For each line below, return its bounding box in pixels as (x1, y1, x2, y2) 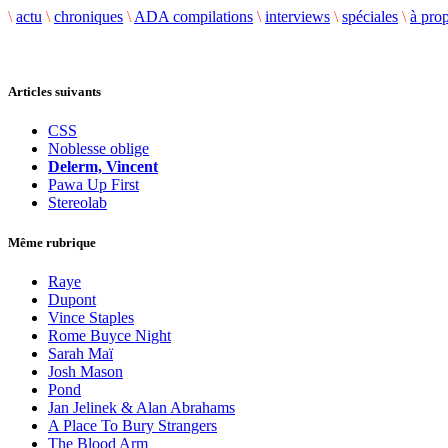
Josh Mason (48, 362, 123, 380)
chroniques (54, 8, 123, 25)
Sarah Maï (48, 344, 113, 362)
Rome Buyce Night (48, 326, 171, 344)
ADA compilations (134, 8, 253, 25)
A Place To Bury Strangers (48, 416, 217, 434)
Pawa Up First (48, 176, 139, 194)
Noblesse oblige (48, 140, 149, 158)
